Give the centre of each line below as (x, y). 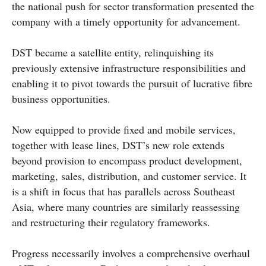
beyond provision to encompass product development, (127, 160)
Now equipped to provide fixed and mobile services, (124, 129)
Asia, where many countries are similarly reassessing (126, 206)
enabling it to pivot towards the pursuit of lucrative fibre (132, 83)
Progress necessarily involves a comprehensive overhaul (131, 253)
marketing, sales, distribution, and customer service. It (129, 175)
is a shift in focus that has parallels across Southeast (123, 191)
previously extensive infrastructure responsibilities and (129, 67)
